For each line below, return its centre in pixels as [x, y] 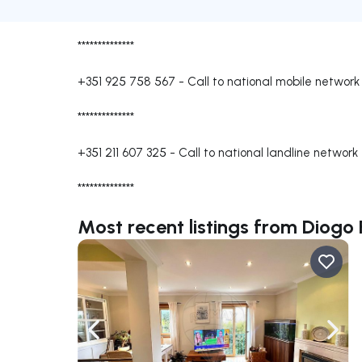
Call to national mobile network [274, 81]
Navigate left [130, 338]
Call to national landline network [268, 152]
